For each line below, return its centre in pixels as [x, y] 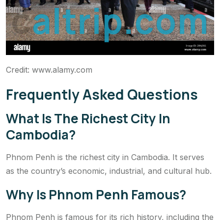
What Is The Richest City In [88, 118]
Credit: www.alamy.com [49, 69]
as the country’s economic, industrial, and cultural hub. [109, 171]
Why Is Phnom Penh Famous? [96, 194]
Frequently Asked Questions [102, 94]
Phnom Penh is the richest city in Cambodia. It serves [105, 157]
